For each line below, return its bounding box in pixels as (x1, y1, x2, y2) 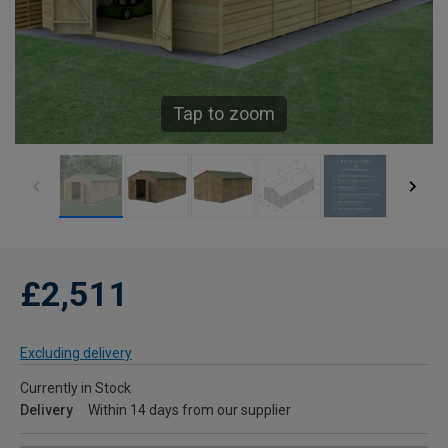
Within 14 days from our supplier (88, 402, 291, 419)
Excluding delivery (20, 345, 132, 362)
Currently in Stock (20, 380, 131, 397)
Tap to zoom (173, 103, 275, 125)
